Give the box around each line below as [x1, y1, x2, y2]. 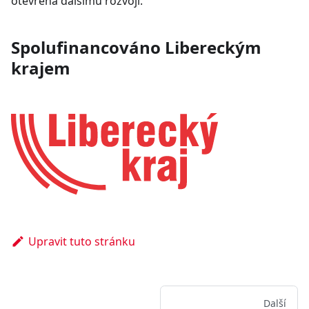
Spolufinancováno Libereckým [11, 36, 261, 59]
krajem [11, 57, 70, 79]
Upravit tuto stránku [28, 233, 135, 249]
